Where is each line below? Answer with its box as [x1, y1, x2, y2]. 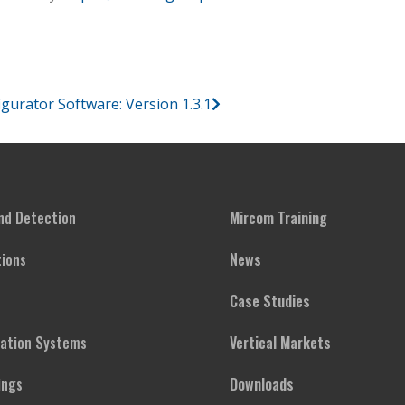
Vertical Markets [230, 332, 331, 353]
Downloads [230, 373, 294, 395]
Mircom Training [230, 207, 327, 229]
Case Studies [230, 290, 310, 312]
